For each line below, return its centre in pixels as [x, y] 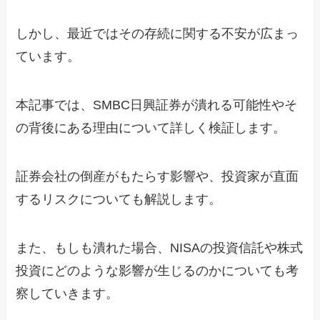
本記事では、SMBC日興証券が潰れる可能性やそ [157, 105]
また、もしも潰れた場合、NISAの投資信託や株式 [160, 247]
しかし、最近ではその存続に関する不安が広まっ [157, 34]
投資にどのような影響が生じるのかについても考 [157, 270]
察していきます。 [67, 293]
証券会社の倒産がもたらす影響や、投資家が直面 [157, 176]
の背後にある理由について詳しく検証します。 [151, 127]
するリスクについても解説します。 [119, 199]
